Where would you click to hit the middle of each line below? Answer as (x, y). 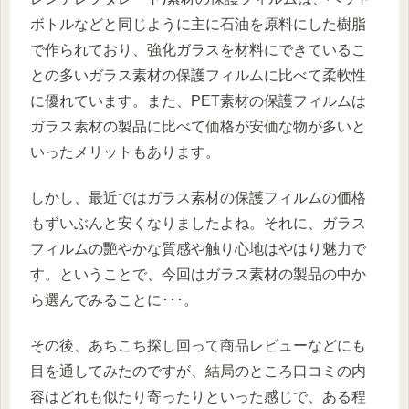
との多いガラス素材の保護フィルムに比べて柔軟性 (198, 75)
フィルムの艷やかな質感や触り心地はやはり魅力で (198, 249)
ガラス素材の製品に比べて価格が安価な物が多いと (198, 126)
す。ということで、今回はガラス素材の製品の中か (198, 275)
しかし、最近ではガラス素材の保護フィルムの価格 (198, 198)
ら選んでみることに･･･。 (114, 300)
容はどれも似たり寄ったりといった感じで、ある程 (198, 397)
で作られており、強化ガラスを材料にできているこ (198, 49)
